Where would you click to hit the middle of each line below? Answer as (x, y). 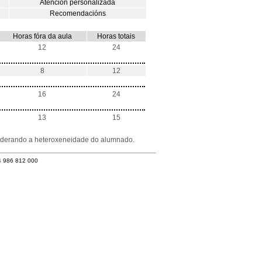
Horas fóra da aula (42, 36)
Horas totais (116, 36)
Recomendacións (77, 13)
